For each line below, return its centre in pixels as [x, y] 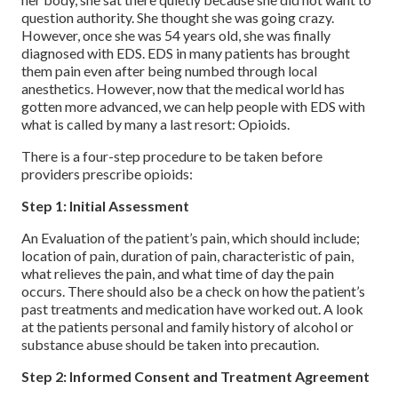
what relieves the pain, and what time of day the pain [178, 274]
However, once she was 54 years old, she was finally [176, 36]
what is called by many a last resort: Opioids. [155, 124]
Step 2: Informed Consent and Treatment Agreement [195, 377]
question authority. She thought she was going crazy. [178, 18]
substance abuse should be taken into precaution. [170, 345]
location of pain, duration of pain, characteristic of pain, [187, 256]
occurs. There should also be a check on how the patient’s [193, 291]
